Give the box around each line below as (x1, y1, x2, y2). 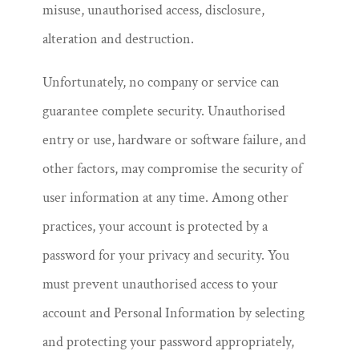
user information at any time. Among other (42, 188, 288, 207)
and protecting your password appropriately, (42, 333, 294, 351)
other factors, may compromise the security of (42, 159, 302, 178)
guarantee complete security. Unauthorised (42, 102, 285, 120)
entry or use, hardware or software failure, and (42, 131, 306, 149)
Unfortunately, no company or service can (42, 73, 280, 91)
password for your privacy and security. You (42, 246, 289, 264)
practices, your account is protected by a (42, 217, 268, 236)
